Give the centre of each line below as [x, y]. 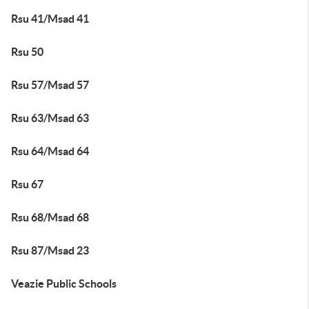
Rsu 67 [27, 184]
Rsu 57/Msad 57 [50, 85]
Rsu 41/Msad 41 [50, 19]
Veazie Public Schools [64, 283]
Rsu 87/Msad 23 [50, 250]
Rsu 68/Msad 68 [50, 217]
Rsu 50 [27, 52]
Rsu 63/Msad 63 [50, 118]
